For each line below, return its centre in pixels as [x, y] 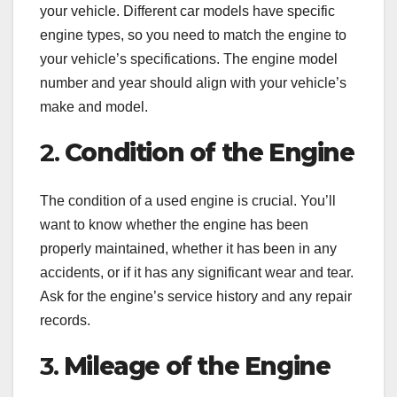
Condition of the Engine [209, 153]
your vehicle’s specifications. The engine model [189, 59]
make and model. [94, 107]
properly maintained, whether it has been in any [188, 248]
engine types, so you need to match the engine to [193, 35]
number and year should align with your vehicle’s [193, 83]
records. [65, 320]
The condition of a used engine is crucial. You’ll [188, 200]
